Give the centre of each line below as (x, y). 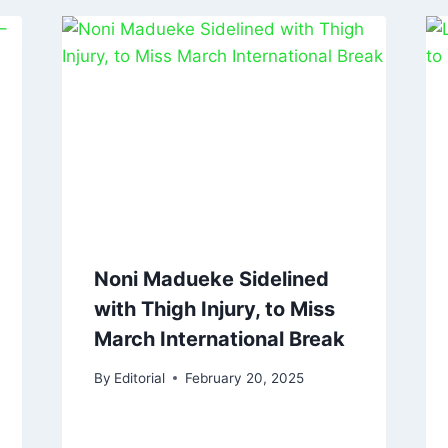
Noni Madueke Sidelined (211, 279)
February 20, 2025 (244, 377)
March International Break (219, 339)
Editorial (139, 377)
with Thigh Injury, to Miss (214, 309)
